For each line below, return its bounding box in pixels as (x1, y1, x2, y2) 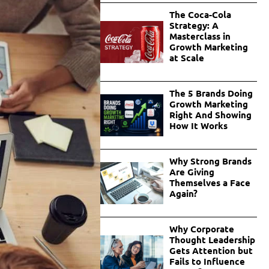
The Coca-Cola (169, 8, 231, 21)
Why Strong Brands (169, 155, 252, 168)
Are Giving (169, 166, 214, 178)
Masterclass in (169, 30, 231, 43)
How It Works (169, 119, 228, 132)
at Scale (169, 52, 204, 64)
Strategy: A (169, 19, 219, 32)
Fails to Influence (169, 255, 245, 268)
